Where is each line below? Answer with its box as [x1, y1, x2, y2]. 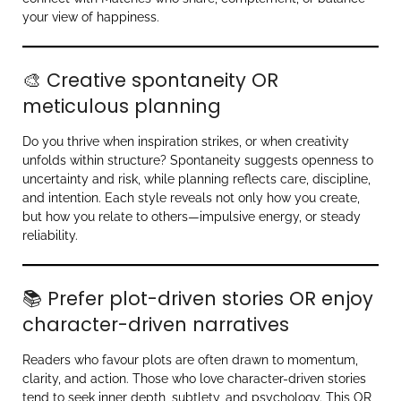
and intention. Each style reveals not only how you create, [22, 190, 360, 205]
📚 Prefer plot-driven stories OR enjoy [22, 285, 373, 311]
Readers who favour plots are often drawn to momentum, [22, 352, 358, 367]
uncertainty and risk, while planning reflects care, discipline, [22, 171, 371, 186]
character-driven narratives [22, 311, 289, 337]
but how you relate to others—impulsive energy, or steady [22, 209, 361, 224]
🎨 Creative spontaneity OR [22, 66, 278, 93]
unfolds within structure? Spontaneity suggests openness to [22, 152, 373, 167]
